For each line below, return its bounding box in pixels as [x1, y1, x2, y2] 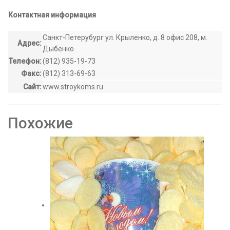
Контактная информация [8, 11, 96, 19]
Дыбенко [43, 45, 74, 53]
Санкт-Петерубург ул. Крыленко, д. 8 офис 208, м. [43, 33, 207, 42]
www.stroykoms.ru [43, 83, 103, 91]
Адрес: [17, 39, 42, 47]
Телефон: [9, 57, 42, 65]
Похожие [8, 114, 73, 132]
